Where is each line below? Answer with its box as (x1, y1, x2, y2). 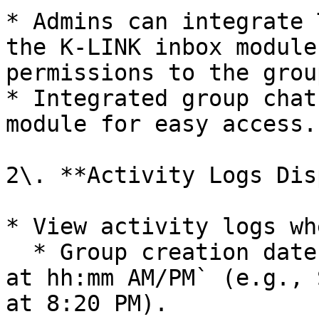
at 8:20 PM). (6, 291, 168, 316)
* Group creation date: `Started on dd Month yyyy (6, 239, 33, 265)
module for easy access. (6, 111, 317, 137)
